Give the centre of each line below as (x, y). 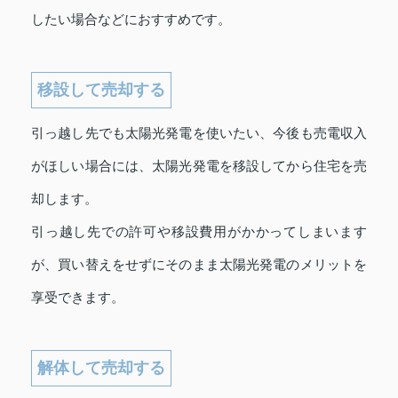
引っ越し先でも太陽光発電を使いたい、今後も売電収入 (199, 134)
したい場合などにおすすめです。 (131, 20)
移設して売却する (101, 90)
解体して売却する (101, 368)
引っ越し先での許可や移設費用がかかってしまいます (199, 232)
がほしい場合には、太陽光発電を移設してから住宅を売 (199, 167)
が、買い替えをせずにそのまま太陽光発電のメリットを (199, 265)
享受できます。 (78, 298)
